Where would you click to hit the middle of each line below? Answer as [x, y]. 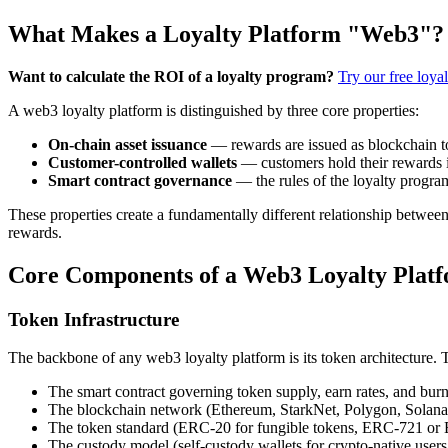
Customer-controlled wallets [142, 162]
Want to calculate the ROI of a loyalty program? [171, 76]
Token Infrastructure [93, 319]
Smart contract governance [140, 180]
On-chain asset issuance [127, 144]
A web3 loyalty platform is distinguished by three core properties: [213, 110]
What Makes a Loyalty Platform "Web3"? [226, 33]
